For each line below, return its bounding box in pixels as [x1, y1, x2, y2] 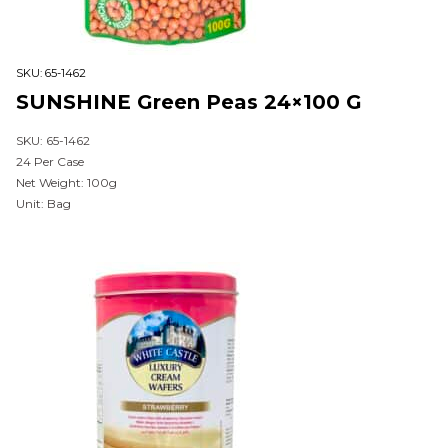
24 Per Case [16, 154, 84, 169]
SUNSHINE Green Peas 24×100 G [16, 90, 362, 114]
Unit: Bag [16, 196, 71, 211]
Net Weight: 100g [16, 175, 117, 190]
